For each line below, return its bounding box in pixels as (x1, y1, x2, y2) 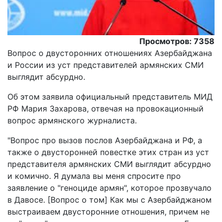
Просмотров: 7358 (139, 36, 215, 47)
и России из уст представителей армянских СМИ (7, 60, 204, 70)
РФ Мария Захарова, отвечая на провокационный (7, 104, 204, 114)
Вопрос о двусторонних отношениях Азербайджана (7, 48, 212, 58)
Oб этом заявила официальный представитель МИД (7, 92, 213, 102)
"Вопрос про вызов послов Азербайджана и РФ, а (7, 135, 202, 146)
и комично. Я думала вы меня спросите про (7, 171, 181, 181)
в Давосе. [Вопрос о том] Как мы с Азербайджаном (7, 195, 212, 205)
